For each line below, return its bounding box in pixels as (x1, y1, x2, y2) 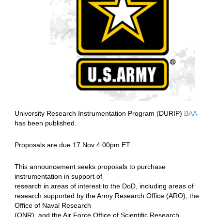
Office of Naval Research (15, 201, 91, 210)
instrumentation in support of (15, 172, 102, 181)
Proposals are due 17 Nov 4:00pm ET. (15, 141, 133, 149)
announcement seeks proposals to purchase (30, 163, 166, 171)
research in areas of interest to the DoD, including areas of (15, 182, 194, 190)
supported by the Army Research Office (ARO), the (44, 192, 199, 200)
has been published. (15, 119, 78, 127)
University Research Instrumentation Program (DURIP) (15, 109, 184, 118)
